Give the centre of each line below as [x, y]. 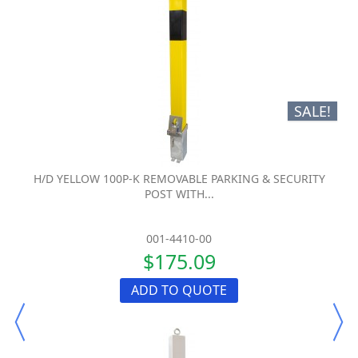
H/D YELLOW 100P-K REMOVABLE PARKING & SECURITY [179, 178]
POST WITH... [179, 193]
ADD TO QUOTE [179, 290]
